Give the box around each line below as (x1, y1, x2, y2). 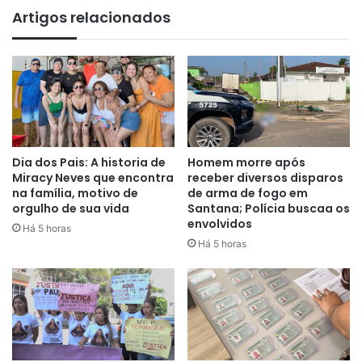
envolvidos (187, 216, 252, 233)
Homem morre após (187, 154, 305, 171)
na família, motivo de (12, 185, 138, 202)
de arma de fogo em (187, 185, 308, 202)
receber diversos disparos (187, 170, 343, 187)
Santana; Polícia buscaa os (187, 200, 350, 217)
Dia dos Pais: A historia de (12, 154, 166, 171)
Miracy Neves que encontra (12, 170, 174, 187)
